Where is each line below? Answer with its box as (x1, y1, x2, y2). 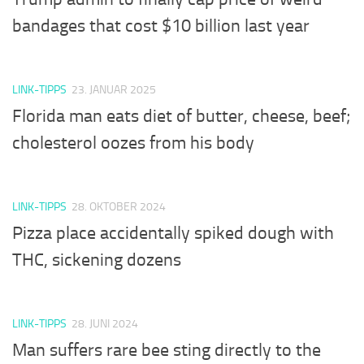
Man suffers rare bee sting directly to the (12, 340, 321, 362)
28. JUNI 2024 (71, 316, 138, 331)
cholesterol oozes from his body (12, 132, 254, 154)
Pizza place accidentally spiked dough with (12, 222, 334, 244)
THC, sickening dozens (12, 249, 181, 271)
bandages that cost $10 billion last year (12, 15, 310, 37)
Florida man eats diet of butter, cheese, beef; (12, 105, 350, 127)
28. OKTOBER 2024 (71, 199, 166, 214)
